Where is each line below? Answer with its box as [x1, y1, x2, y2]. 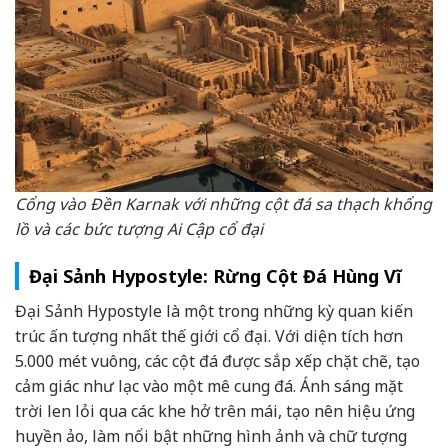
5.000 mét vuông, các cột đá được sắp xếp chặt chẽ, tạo [15, 350, 420, 373]
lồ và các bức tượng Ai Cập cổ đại [15, 217, 263, 240]
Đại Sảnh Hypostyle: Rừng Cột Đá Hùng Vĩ [29, 264, 401, 289]
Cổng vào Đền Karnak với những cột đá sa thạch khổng [15, 192, 432, 215]
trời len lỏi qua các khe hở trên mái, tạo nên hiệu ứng [15, 400, 415, 423]
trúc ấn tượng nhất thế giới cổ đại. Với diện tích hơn [15, 325, 403, 348]
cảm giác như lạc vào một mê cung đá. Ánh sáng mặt [15, 375, 403, 398]
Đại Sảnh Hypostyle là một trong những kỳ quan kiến [15, 300, 413, 323]
